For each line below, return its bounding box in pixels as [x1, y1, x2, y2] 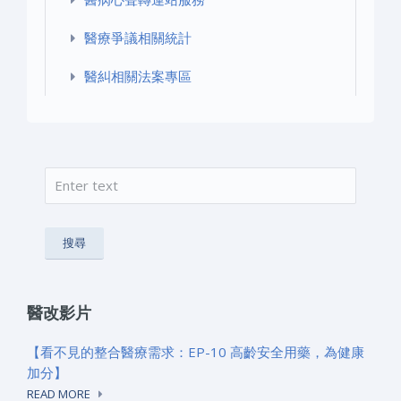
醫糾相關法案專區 [84, 66, 192, 85]
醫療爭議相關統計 [84, 28, 192, 47]
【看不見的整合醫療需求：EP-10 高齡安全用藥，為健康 [27, 342, 364, 361]
